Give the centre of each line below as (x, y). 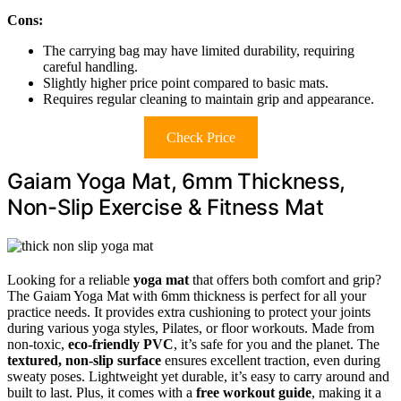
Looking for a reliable (70, 279)
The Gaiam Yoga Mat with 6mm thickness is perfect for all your (187, 295)
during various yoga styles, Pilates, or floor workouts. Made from (191, 328)
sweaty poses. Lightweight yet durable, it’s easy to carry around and (198, 376)
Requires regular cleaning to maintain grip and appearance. (209, 98)
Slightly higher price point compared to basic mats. (186, 82)
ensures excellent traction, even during (271, 360)
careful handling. (90, 66)
